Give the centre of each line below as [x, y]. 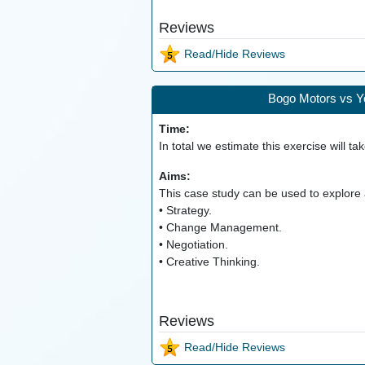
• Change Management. [220, 228]
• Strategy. [185, 211]
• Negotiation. [193, 245]
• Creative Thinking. [209, 262]
